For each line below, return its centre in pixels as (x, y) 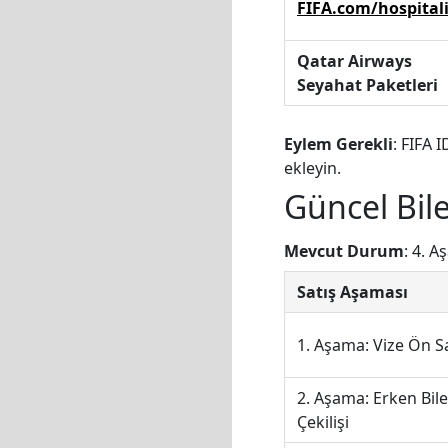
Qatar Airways (354, 61)
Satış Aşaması (352, 291)
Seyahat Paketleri (367, 85)
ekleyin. (312, 168)
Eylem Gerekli (338, 144)
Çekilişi (323, 421)
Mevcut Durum (344, 250)
